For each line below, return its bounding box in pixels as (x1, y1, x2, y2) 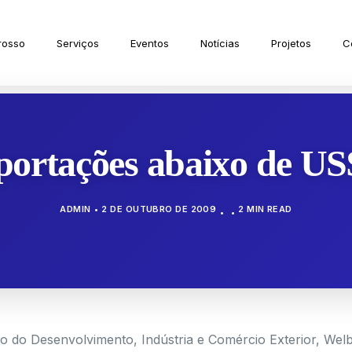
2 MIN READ (238, 203, 292, 214)
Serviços (57, 36, 100, 49)
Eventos (130, 36, 170, 49)
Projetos (271, 36, 312, 49)
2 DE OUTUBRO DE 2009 (101, 203, 217, 214)
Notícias (200, 36, 240, 49)
